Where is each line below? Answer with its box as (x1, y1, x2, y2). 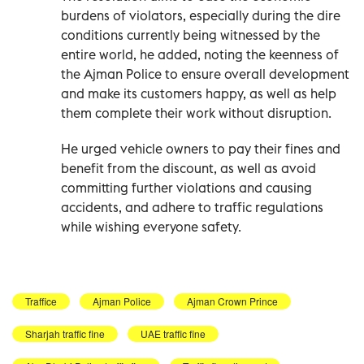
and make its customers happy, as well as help (61, 84, 336, 102)
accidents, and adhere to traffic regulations (61, 198, 323, 215)
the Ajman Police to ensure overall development (61, 65, 349, 82)
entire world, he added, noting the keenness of (61, 45, 339, 63)
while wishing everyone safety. (61, 218, 241, 235)
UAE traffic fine (141, 326, 206, 340)
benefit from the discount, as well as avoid (61, 159, 316, 176)
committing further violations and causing (61, 179, 312, 196)
